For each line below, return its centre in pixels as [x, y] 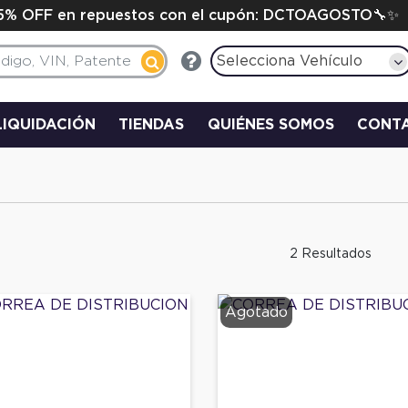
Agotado [256, 312]
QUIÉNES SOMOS [270, 124]
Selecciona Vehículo [290, 61]
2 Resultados [330, 254]
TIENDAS [152, 124]
